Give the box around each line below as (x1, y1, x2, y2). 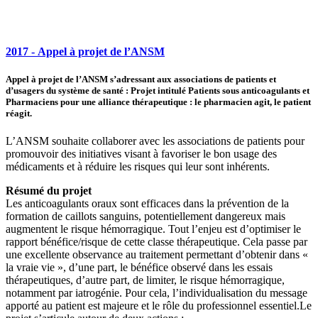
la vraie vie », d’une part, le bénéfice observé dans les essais (6, 261, 273, 274)
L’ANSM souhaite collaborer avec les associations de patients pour (6, 135, 305, 148)
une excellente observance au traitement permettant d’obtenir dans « (6, 248, 308, 261)
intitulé (158, 84, 186, 96)
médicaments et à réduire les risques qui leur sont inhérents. (6, 160, 270, 173)
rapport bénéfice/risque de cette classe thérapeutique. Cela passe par (6, 236, 307, 248)
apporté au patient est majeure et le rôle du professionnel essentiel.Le (6, 300, 312, 312)
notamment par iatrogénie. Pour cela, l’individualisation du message (6, 287, 307, 300)
